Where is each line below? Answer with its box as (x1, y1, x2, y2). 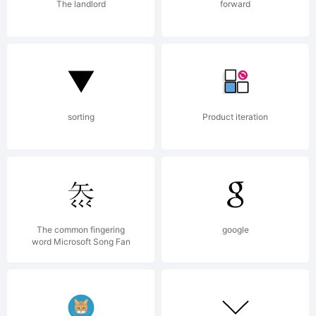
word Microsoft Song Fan (31, 236, 130, 247)
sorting (67, 111, 95, 122)
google (221, 224, 249, 235)
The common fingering (37, 224, 125, 235)
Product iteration (202, 111, 268, 122)
